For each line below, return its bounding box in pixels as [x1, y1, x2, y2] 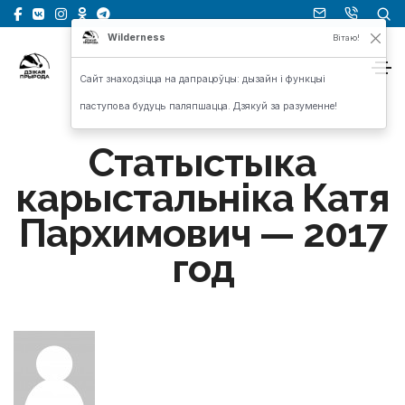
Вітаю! [332, 33, 360, 42]
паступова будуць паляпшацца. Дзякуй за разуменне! [80, 100, 337, 112]
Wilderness [107, 32, 165, 43]
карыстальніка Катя [15, 174, 390, 221]
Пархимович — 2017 [18, 210, 387, 256]
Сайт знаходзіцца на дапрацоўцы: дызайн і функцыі [80, 73, 325, 85]
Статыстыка [89, 139, 316, 185]
